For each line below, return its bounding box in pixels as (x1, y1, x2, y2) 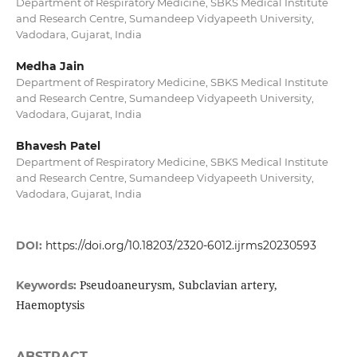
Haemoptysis (15, 297, 84, 313)
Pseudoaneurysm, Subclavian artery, (79, 277, 277, 293)
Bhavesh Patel (15, 139, 100, 154)
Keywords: (15, 278, 80, 293)
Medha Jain (15, 59, 84, 74)
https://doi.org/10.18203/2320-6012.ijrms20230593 (45, 238, 316, 253)
